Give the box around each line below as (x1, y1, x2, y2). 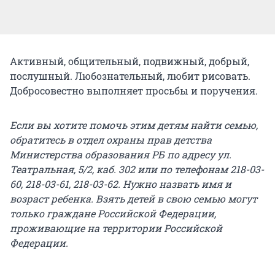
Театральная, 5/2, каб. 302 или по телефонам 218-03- (10, 162, 264, 176)
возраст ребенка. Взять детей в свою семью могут (10, 192, 257, 205)
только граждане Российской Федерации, (10, 206, 216, 220)
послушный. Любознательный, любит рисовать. (10, 69, 250, 82)
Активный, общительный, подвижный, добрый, (10, 54, 249, 68)
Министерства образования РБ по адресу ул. (10, 147, 231, 161)
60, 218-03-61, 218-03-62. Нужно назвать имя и (10, 177, 231, 190)
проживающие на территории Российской (10, 221, 222, 234)
